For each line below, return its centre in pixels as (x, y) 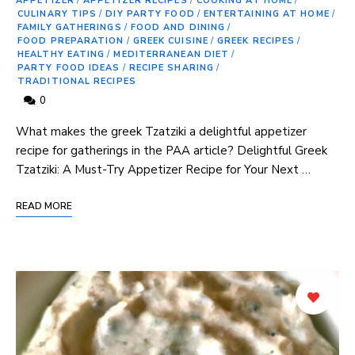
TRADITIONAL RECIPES (77, 81)
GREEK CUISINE (170, 40)
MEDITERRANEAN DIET (172, 54)
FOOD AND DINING (178, 27)
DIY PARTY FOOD (150, 13)
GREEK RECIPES (256, 40)
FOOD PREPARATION (71, 40)
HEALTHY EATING (61, 54)
